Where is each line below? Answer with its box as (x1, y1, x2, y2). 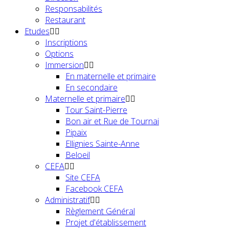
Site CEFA (65, 171, 100, 183)
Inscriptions (45, 36, 87, 48)
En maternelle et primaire (65, 70, 156, 82)
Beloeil (65, 149, 90, 161)
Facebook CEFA (65, 182, 123, 194)
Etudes (25, 25, 50, 37)
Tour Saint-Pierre (65, 104, 127, 116)
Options (45, 48, 74, 59)
